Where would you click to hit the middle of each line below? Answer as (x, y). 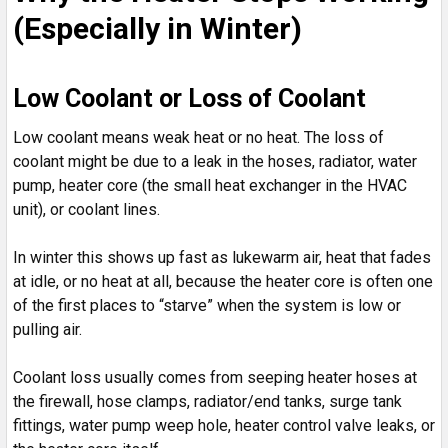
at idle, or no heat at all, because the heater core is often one (223, 281)
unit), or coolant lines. (86, 209)
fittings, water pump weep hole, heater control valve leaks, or (224, 425)
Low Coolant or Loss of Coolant (189, 98)
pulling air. (47, 329)
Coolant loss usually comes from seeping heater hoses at (215, 377)
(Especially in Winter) (157, 28)
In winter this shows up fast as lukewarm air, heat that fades (222, 257)
